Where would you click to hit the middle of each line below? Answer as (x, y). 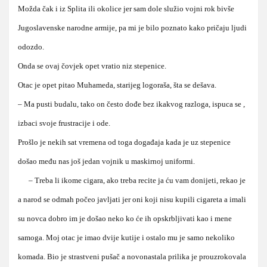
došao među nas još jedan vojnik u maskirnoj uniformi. (106, 161)
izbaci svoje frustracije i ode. (64, 123)
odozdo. (31, 46)
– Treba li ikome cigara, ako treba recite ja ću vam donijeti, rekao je (132, 180)
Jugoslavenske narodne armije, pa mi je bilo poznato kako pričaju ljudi (132, 27)
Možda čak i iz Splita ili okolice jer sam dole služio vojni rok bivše (126, 8)
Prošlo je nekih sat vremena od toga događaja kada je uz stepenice (124, 142)
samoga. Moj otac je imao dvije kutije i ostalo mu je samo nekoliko (126, 237)
